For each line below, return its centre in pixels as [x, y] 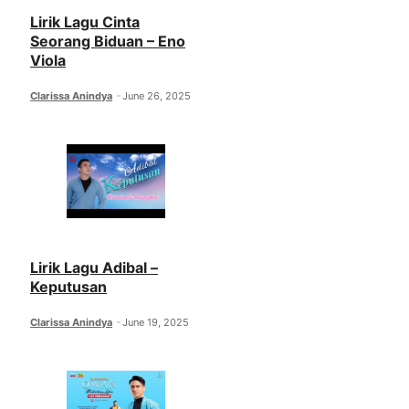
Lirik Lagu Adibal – [94, 268]
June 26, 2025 [157, 96]
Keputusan [68, 287]
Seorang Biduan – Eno [108, 42]
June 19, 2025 [156, 323]
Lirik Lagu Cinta [85, 22]
